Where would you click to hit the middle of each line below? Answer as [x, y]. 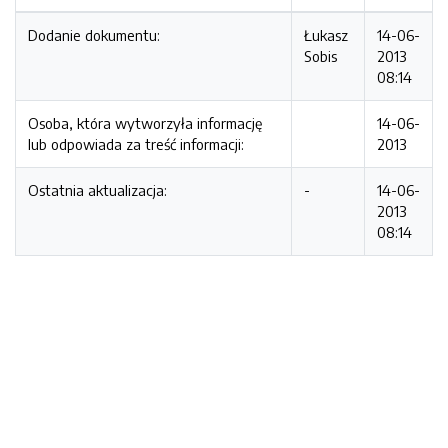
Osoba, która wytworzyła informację [145, 123]
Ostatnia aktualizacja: [97, 190]
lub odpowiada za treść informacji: [136, 144]
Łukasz [326, 35]
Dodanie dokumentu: [94, 35]
